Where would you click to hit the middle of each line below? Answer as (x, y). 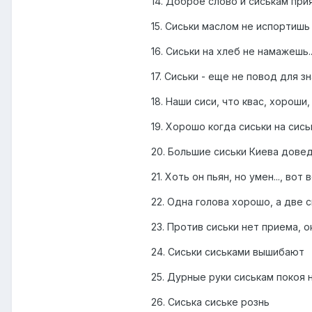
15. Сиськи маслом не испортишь (231, 26)
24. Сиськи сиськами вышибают (228, 252)
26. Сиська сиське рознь (210, 302)
